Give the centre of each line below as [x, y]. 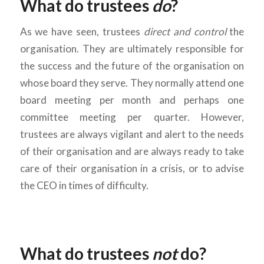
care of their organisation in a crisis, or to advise [132, 169]
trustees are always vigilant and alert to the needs [132, 134]
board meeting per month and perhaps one [132, 100]
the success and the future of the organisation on [132, 66]
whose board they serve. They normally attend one [132, 83]
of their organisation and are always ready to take [132, 151]
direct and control [185, 32]
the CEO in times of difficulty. [84, 186]
